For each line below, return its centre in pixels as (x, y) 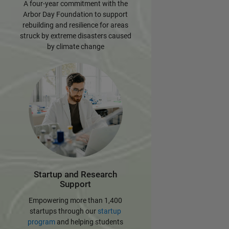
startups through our (64, 211)
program (42, 222)
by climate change (75, 47)
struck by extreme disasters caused (75, 36)
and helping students (89, 222)
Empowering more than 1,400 (76, 200)
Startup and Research (76, 175)
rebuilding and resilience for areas (76, 25)
